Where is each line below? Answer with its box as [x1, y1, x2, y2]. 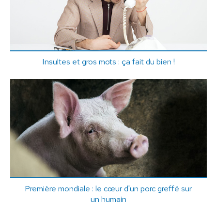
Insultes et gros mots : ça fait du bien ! [42, 56, 175, 67]
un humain [90, 194, 126, 205]
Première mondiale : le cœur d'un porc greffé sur [25, 183, 192, 194]
